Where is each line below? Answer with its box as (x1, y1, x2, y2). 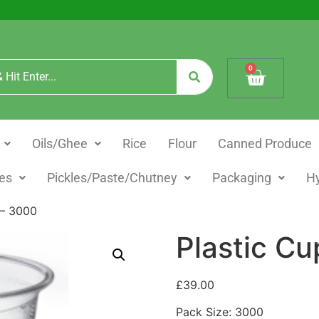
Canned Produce (217, 136, 312, 151)
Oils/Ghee (31, 136, 88, 151)
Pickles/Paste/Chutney (46, 170, 177, 185)
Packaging (211, 170, 271, 185)
